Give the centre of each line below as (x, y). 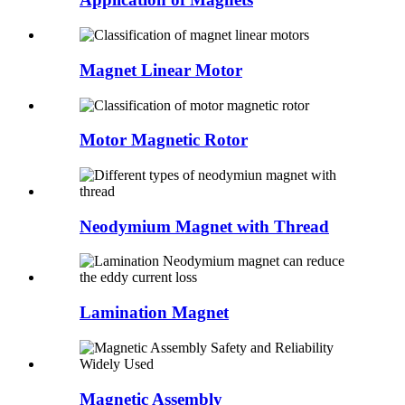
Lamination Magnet (154, 313)
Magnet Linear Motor (161, 70)
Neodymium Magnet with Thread (204, 226)
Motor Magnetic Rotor (164, 140)
